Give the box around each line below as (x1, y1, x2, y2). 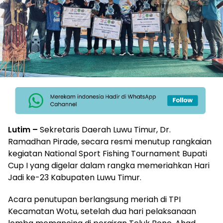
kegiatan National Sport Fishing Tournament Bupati (8, 147, 207, 159)
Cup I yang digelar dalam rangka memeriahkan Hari (8, 159, 210, 171)
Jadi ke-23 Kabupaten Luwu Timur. (8, 171, 141, 183)
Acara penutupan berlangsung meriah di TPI (8, 193, 181, 205)
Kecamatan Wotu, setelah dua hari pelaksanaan (8, 205, 196, 217)
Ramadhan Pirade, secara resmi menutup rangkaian (8, 135, 212, 147)
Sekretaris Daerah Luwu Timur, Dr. (40, 123, 171, 135)
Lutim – (8, 123, 40, 135)
